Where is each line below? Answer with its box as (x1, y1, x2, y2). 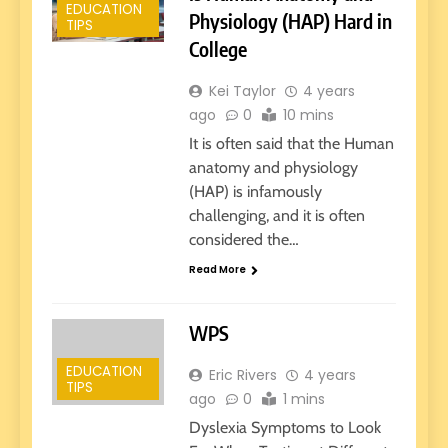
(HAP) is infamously (188, 182, 322, 202)
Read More (188, 262, 246, 278)
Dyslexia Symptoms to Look (188, 417, 381, 437)
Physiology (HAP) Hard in (188, 8, 392, 34)
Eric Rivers (208, 364, 277, 385)
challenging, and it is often (188, 206, 365, 226)
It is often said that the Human (188, 134, 394, 154)
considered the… (188, 230, 299, 250)
